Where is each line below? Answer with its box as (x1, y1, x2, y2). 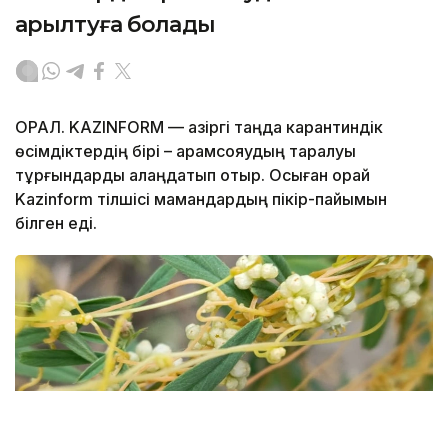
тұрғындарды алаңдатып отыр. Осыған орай (15, 164, 370, 185)
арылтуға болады (15, 10, 215, 38)
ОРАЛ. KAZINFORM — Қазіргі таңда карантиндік (15, 116, 383, 137)
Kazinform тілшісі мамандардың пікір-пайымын (15, 188, 387, 209)
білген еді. (15, 212, 97, 233)
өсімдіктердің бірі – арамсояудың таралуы (15, 140, 356, 161)
